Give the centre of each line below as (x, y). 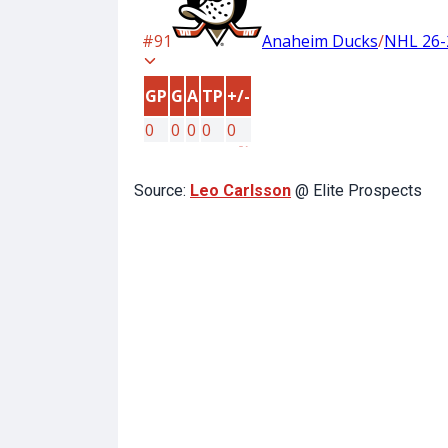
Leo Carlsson (240, 191)
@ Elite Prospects (356, 191)
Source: (162, 191)
